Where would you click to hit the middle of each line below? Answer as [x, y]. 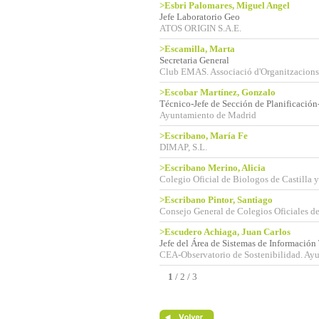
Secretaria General [194, 60]
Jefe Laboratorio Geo [200, 17]
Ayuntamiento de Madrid [208, 115]
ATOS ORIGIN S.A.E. [200, 28]
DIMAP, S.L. [183, 147]
